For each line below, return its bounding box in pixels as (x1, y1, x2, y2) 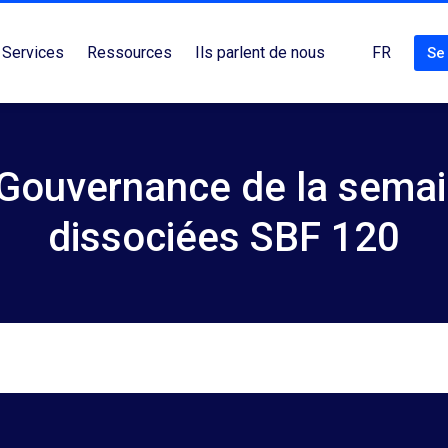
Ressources (86, 43, 172, 62)
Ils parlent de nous (194, 43, 325, 62)
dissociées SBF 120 (48, 214, 400, 261)
